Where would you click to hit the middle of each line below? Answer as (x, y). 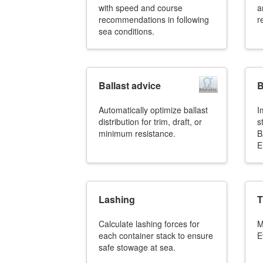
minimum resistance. (137, 133)
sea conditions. (127, 31)
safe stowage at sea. (137, 247)
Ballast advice (130, 85)
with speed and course (141, 8)
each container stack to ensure (156, 235)
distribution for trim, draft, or (150, 122)
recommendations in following (154, 19)
